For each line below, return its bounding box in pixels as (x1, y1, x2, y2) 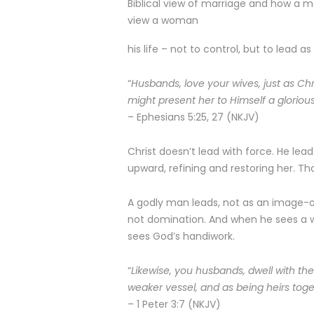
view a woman (128, 13, 198, 27)
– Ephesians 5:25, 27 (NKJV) (128, 110, 259, 124)
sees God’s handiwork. (128, 229, 235, 243)
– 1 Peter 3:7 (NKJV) (128, 297, 221, 311)
